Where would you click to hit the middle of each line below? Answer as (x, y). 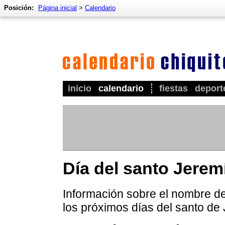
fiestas (174, 88)
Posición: (19, 8)
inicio (80, 88)
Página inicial (58, 8)
